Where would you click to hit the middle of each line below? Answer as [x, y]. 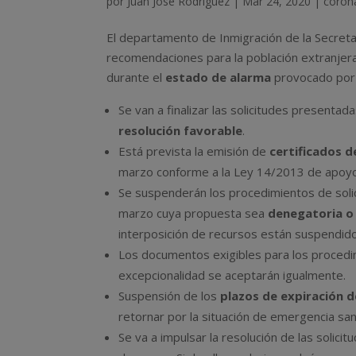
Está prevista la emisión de [194, 151]
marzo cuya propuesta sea [193, 213]
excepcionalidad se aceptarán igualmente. [232, 275]
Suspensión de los [170, 295]
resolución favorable [181, 130]
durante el [136, 77]
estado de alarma [219, 77]
